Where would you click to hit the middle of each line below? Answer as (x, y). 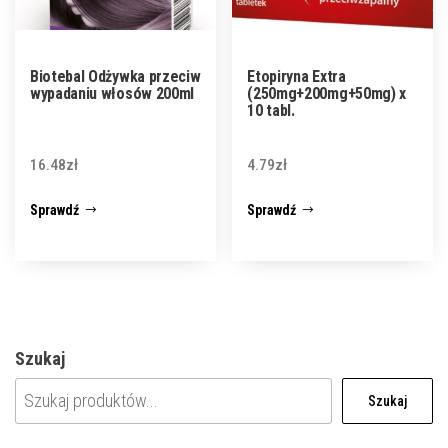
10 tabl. (271, 110)
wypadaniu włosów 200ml (112, 93)
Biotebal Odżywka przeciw (115, 76)
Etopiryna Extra (296, 76)
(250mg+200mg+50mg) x (326, 93)
